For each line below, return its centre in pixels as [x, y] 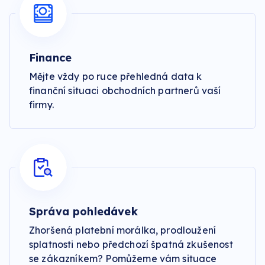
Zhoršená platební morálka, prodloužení [123, 230]
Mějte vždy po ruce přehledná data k [116, 76]
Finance [51, 58]
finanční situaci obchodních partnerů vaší [125, 91]
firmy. [41, 105]
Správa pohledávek [83, 211]
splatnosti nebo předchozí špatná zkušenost [131, 244]
